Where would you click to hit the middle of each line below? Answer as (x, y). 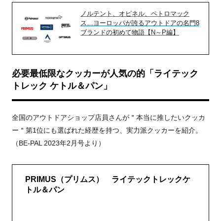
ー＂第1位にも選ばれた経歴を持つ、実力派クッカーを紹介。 (107, 130)
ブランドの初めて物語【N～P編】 (130, 33)
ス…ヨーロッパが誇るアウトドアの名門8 (140, 23)
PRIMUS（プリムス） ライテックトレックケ (108, 180)
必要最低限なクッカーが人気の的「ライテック (105, 74)
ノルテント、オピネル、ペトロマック (135, 14)
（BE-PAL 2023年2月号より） (58, 143)
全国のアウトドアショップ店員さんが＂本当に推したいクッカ (109, 118)
